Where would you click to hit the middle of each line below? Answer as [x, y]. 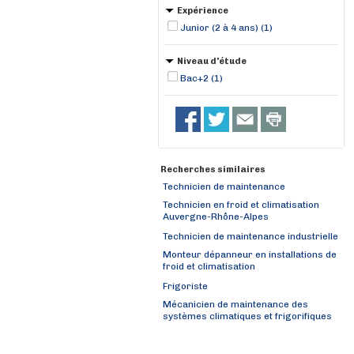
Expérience [203, 11]
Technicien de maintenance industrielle [250, 236]
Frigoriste [185, 286]
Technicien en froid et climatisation [241, 205]
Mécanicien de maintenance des [235, 304]
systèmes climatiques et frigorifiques [247, 317]
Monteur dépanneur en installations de [250, 254]
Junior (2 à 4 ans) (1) [226, 28]
